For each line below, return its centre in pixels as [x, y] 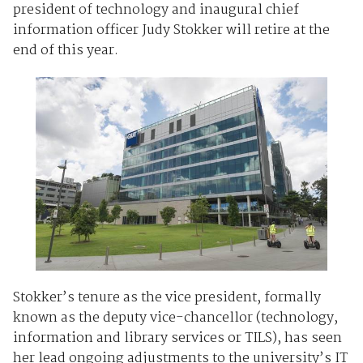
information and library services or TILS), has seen [177, 338]
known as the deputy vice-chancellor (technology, [175, 318]
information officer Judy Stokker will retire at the [171, 30]
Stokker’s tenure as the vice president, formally [167, 297]
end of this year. [65, 50]
